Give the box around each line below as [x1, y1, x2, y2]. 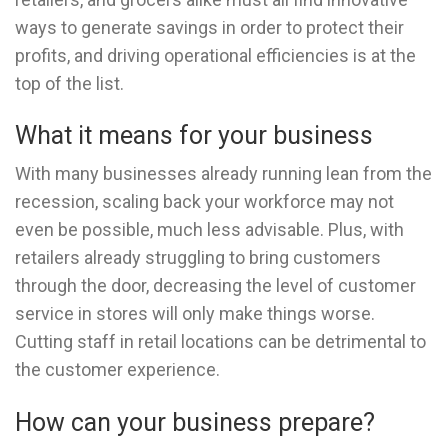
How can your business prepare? [15, 407, 375, 437]
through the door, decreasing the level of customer [15, 275, 416, 297]
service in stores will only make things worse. [15, 303, 375, 325]
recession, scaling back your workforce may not [15, 191, 394, 213]
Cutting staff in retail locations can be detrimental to [15, 331, 426, 353]
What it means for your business [15, 120, 373, 150]
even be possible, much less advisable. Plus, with [15, 219, 404, 241]
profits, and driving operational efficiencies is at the [15, 44, 416, 66]
